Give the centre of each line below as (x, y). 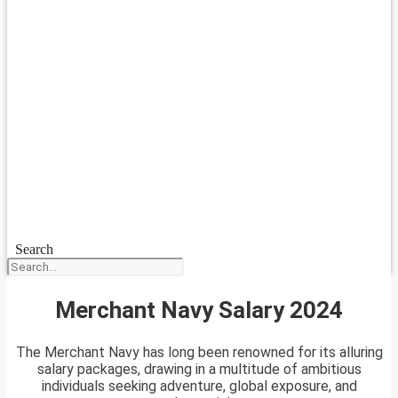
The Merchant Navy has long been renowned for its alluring (199, 353)
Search (34, 249)
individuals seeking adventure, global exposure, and (199, 386)
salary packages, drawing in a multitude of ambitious (199, 370)
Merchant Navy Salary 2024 (199, 310)
